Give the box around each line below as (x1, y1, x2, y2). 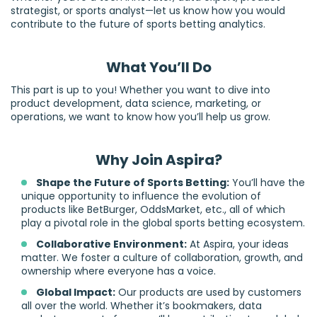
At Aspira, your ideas (187, 237, 289, 252)
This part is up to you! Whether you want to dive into (11, 83, 270, 98)
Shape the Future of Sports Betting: (36, 175, 229, 190)
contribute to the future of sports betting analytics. (11, 17, 265, 32)
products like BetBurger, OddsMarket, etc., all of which (21, 202, 285, 217)
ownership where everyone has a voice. (21, 264, 216, 279)
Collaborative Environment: (36, 237, 187, 252)
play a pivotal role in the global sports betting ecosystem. (21, 216, 305, 231)
